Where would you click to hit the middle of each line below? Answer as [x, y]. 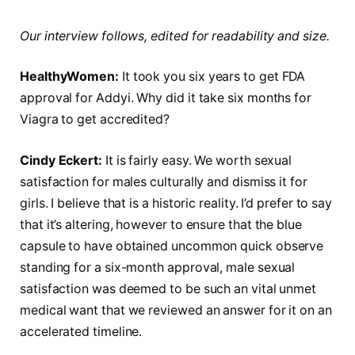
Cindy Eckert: [63, 161]
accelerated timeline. [81, 332]
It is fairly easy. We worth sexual [198, 161]
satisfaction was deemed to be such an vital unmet [168, 289]
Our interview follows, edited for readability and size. [175, 36]
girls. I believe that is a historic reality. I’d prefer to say [176, 204]
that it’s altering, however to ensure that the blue [161, 225]
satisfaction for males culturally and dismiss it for [164, 182]
